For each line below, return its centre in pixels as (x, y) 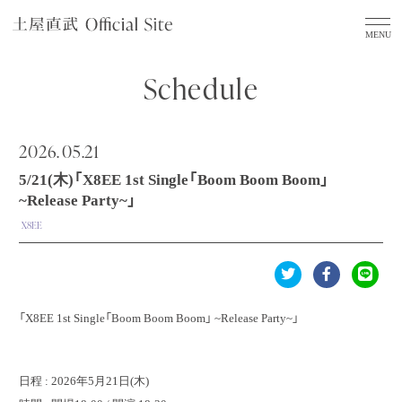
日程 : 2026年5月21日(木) (84, 381)
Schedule (201, 87)
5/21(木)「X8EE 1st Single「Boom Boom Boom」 (174, 180)
